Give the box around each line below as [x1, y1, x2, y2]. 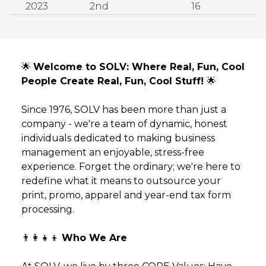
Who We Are [62, 232, 127, 243]
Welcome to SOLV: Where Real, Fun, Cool [33, 61, 245, 72]
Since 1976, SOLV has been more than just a [21, 104, 226, 115]
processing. [21, 204, 74, 215]
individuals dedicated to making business [21, 132, 215, 144]
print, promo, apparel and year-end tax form [21, 189, 231, 201]
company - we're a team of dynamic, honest [21, 118, 227, 129]
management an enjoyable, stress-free [21, 147, 204, 158]
